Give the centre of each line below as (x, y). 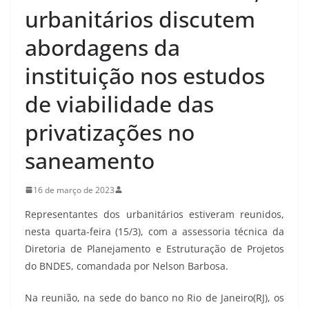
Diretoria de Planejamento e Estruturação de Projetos (154, 248)
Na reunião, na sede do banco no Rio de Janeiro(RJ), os (154, 297)
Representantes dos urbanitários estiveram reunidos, (154, 214)
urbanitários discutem (140, 19)
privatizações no (110, 132)
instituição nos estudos (145, 75)
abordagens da (102, 47)
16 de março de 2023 (74, 190)
